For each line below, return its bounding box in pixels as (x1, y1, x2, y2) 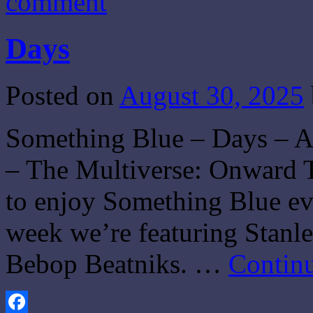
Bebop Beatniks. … (6, 248, 228, 279)
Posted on (6, 80, 114, 110)
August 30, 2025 (119, 80, 304, 110)
